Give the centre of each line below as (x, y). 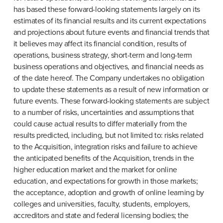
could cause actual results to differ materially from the (100, 124)
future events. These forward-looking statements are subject (111, 101)
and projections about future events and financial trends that (111, 33)
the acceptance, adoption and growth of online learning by (109, 193)
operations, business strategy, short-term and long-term (103, 56)
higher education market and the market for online (95, 170)
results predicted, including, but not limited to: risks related (108, 136)
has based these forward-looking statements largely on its (107, 10)
